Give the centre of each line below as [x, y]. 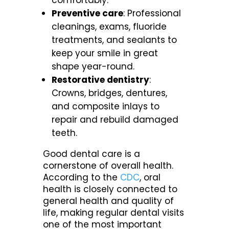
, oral [150, 178]
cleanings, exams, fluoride [109, 27]
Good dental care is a [92, 154]
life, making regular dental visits [114, 213]
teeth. [65, 133]
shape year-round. [93, 67]
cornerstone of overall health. [108, 166]
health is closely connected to [110, 189]
